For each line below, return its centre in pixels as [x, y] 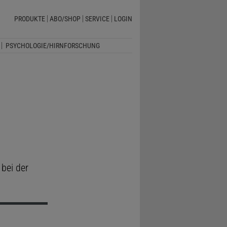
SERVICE [97, 19]
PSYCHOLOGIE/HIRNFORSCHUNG [52, 45]
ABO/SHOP [65, 19]
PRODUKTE [29, 19]
